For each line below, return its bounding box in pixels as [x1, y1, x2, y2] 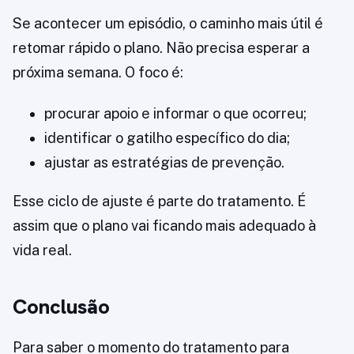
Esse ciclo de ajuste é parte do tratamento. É [13, 193, 306, 210]
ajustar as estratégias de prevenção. [44, 154, 284, 171]
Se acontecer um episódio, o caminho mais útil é [13, 15, 323, 32]
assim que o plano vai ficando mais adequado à [13, 217, 316, 235]
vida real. [13, 242, 72, 259]
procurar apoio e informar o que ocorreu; [44, 105, 307, 122]
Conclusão [13, 293, 110, 321]
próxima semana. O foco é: [13, 64, 183, 81]
